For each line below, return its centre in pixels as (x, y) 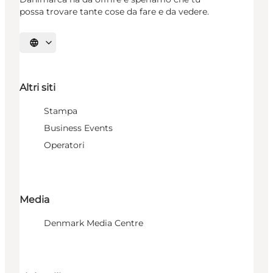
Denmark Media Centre (94, 223)
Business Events (78, 128)
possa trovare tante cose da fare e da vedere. (114, 12)
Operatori (64, 145)
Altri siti (37, 88)
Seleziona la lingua (65, 47)
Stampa (61, 111)
